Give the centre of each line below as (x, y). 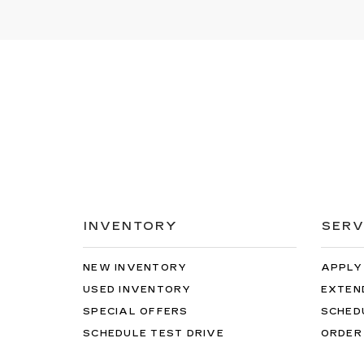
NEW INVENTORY (135, 267)
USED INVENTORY (137, 289)
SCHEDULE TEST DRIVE (154, 333)
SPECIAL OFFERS (136, 311)
